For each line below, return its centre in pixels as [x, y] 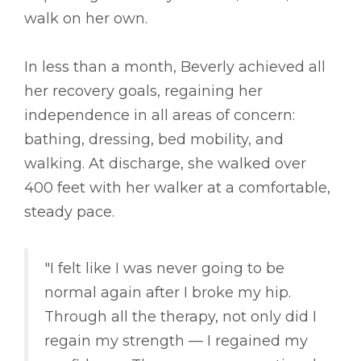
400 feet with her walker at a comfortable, [177, 188]
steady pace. [69, 212]
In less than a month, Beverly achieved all [175, 67]
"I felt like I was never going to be [164, 269]
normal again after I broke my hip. [168, 293]
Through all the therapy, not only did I [180, 317]
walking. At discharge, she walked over [165, 164]
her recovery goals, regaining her [143, 91]
